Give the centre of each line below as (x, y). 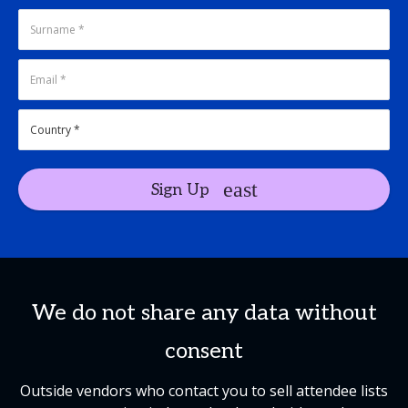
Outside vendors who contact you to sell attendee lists (204, 391)
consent (204, 352)
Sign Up (180, 189)
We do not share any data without (204, 313)
